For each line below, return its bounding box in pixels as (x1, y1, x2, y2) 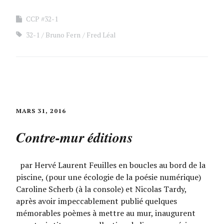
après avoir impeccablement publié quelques (16, 195, 177, 206)
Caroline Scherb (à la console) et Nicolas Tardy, (16, 183, 186, 194)
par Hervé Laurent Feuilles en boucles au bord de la (16, 159, 205, 170)
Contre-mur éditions (16, 127, 133, 147)
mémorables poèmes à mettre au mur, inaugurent (16, 207, 195, 218)
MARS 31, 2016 (16, 107, 66, 114)
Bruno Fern (45, 30, 80, 39)
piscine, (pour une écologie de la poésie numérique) (16, 171, 201, 182)
